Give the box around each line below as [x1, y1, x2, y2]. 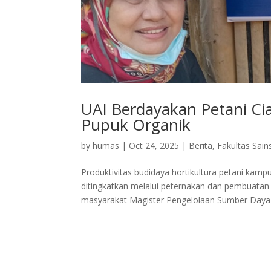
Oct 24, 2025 [129, 139, 180, 151]
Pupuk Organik [81, 113, 191, 135]
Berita [189, 139, 213, 151]
